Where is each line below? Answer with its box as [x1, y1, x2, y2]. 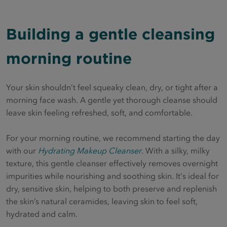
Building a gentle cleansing [6, 25, 215, 44]
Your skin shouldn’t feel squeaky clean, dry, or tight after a [6, 82, 218, 93]
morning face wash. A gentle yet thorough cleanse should [6, 95, 217, 105]
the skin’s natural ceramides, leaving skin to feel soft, [6, 196, 198, 207]
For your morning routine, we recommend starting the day [6, 133, 220, 143]
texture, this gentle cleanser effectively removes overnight [6, 158, 218, 169]
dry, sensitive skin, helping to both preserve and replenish [6, 183, 217, 194]
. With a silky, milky [141, 145, 210, 156]
